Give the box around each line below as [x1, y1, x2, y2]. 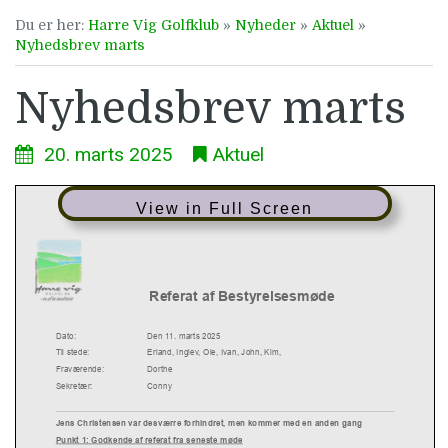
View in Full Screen [136, 200, 314, 218]
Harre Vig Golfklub [88, 17, 219, 34]
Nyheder [235, 17, 296, 34]
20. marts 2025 [39, 143, 193, 167]
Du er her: [15, 17, 88, 34]
